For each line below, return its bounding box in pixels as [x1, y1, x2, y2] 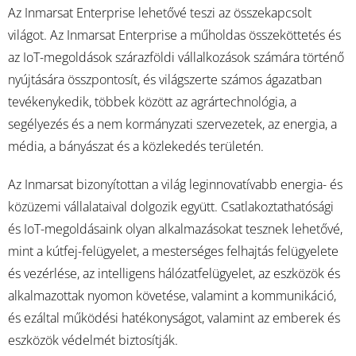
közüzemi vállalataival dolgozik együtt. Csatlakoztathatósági [8, 198, 334, 215]
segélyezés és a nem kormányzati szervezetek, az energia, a [8, 115, 337, 133]
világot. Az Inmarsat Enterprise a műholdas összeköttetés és [8, 26, 341, 44]
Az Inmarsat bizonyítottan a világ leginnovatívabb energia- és [8, 176, 342, 193]
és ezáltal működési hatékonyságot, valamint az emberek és [8, 309, 340, 327]
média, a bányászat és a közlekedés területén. [8, 137, 264, 155]
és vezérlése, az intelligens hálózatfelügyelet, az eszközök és [8, 265, 340, 282]
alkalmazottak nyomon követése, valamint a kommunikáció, [8, 287, 336, 304]
